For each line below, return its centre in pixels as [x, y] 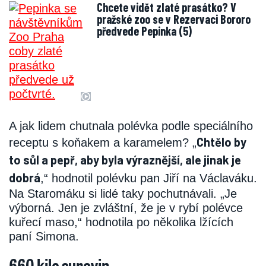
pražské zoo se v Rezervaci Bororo [174, 19]
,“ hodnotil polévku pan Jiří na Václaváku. [149, 178]
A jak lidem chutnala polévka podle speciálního [131, 126]
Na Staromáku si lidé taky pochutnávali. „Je [123, 194]
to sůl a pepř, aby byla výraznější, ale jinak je [125, 160]
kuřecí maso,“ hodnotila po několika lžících [121, 222]
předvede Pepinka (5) [144, 31]
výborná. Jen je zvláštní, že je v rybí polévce [126, 208]
